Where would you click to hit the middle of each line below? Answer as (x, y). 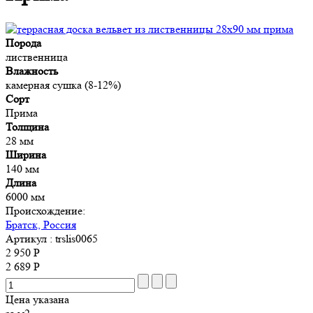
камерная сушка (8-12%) (63, 85)
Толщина (27, 126)
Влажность (32, 71)
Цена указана (37, 299)
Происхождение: (45, 210)
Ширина (26, 154)
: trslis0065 (72, 238)
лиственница (37, 57)
